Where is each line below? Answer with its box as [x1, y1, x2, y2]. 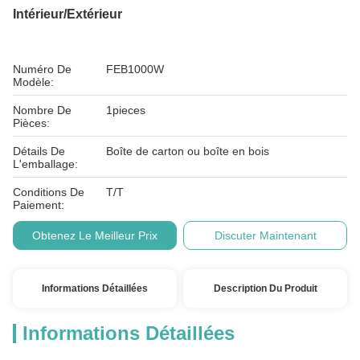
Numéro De [13, 63, 72, 76]
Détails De [13, 145, 65, 157]
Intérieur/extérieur [13, 7, 122, 21]
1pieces [106, 104, 145, 117]
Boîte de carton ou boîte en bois [106, 145, 269, 157]
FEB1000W [106, 63, 164, 76]
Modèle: [13, 76, 54, 88]
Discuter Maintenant [214, 229, 317, 242]
